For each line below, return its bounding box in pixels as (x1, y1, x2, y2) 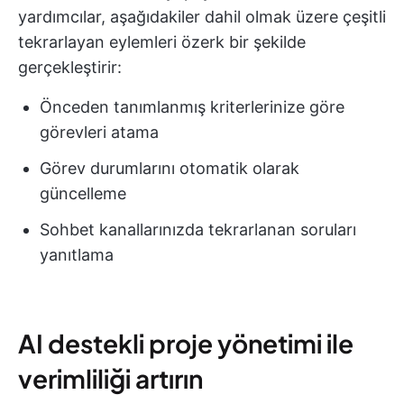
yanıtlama (40, 244, 114, 264)
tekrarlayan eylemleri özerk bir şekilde (18, 32, 306, 51)
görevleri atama (40, 122, 159, 142)
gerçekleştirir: (18, 57, 122, 77)
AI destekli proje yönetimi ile (18, 326, 353, 359)
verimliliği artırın (18, 362, 203, 394)
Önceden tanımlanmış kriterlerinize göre (40, 96, 344, 116)
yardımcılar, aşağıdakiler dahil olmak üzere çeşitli (18, 6, 386, 26)
